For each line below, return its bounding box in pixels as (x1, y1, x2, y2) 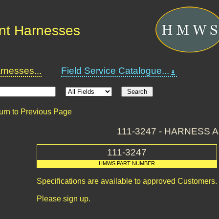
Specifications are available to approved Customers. (37, 177, 217, 185)
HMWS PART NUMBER (99, 160, 155, 166)
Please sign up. (37, 195, 90, 203)
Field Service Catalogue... (61, 66, 169, 76)
